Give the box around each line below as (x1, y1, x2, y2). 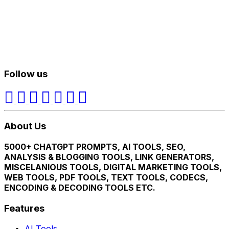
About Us (4, 120, 46, 132)
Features (4, 202, 44, 214)
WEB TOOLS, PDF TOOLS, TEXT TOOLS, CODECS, (4, 172, 208, 182)
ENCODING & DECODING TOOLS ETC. (4, 182, 155, 193)
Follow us (4, 67, 48, 80)
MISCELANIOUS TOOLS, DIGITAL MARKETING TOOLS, (4, 162, 222, 172)
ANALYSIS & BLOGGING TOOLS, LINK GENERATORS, (4, 152, 214, 162)
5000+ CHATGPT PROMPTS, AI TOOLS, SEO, (4, 142, 186, 152)
